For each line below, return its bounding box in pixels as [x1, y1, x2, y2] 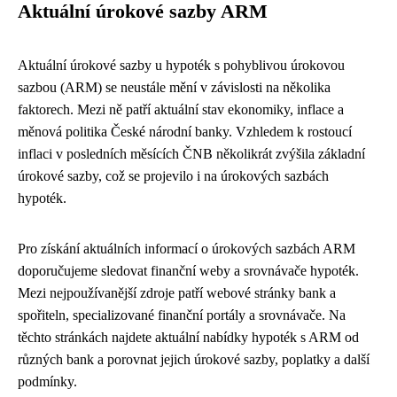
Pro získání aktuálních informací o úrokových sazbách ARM [18, 241, 355, 256]
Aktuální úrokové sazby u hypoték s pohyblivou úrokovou [18, 58, 345, 73]
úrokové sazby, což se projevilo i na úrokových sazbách [18, 168, 329, 183]
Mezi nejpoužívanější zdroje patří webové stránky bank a [18, 285, 336, 300]
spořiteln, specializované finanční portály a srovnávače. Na [18, 307, 346, 323]
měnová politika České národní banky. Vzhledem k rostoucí [18, 124, 352, 139]
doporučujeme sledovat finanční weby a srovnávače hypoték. [18, 263, 359, 278]
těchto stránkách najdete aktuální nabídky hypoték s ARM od [18, 330, 359, 345]
